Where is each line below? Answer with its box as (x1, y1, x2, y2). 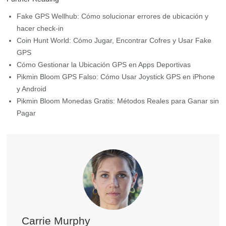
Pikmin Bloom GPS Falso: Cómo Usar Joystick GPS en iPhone (17, 73, 215, 81)
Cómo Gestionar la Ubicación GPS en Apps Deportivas (17, 61, 191, 69)
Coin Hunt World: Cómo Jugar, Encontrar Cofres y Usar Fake (17, 36, 212, 45)
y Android (17, 85, 47, 93)
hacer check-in (17, 24, 64, 33)
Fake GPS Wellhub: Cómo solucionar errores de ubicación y (17, 12, 209, 21)
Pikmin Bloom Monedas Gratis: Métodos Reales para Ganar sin (17, 97, 219, 105)
